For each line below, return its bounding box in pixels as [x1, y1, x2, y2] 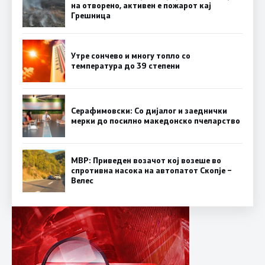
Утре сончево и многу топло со [71, 50, 190, 61]
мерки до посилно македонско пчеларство [71, 115, 240, 126]
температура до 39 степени [71, 60, 180, 71]
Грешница [71, 10, 111, 21]
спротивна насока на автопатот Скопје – [71, 165, 232, 176]
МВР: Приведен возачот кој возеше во [71, 155, 221, 166]
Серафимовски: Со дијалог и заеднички [71, 105, 227, 116]
